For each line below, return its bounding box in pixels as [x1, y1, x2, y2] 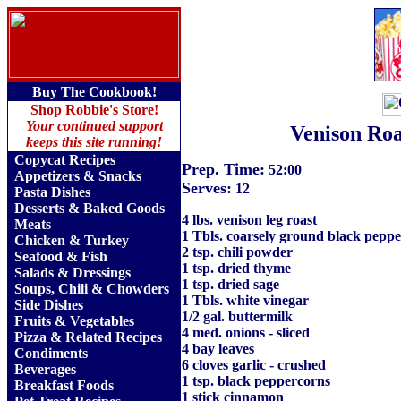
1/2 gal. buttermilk [182, 309, 293, 324]
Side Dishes [14, 297, 83, 312]
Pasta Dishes [14, 184, 90, 200]
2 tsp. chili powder [182, 244, 293, 260]
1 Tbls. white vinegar [182, 293, 309, 308]
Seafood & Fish [14, 249, 107, 264]
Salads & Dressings [14, 265, 131, 280]
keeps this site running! [26, 134, 162, 149]
